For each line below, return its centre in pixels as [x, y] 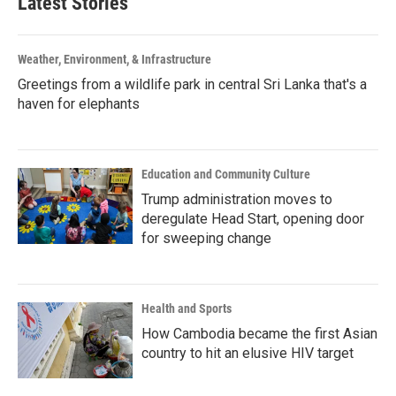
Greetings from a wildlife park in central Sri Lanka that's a [192, 84]
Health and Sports [187, 308]
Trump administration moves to [237, 199]
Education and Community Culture [226, 174]
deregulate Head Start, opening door [253, 219]
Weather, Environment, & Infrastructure [114, 59]
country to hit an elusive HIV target [247, 353]
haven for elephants [79, 104]
